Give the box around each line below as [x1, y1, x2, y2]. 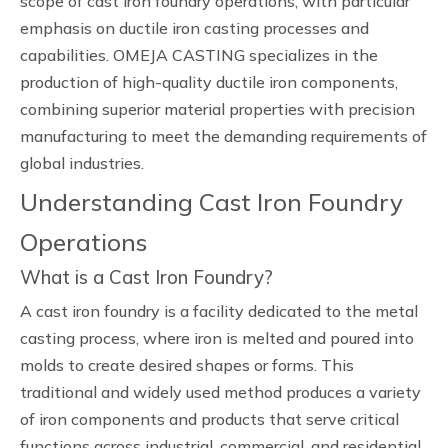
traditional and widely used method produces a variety [20, 382, 421, 402]
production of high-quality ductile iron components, [20, 72, 398, 92]
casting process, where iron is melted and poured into [20, 328, 414, 348]
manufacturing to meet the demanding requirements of [20, 126, 427, 146]
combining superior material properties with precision [20, 99, 415, 119]
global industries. [20, 153, 144, 173]
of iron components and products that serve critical [20, 409, 399, 429]
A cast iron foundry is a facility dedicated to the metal [20, 301, 418, 321]
